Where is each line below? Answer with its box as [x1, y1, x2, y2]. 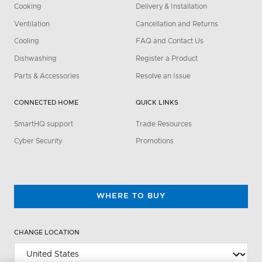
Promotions [136, 137, 174, 145]
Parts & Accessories [14, 72, 80, 80]
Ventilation [14, 20, 50, 27]
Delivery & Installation [136, 3, 207, 11]
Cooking [14, 3, 42, 11]
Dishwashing [14, 55, 57, 63]
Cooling [14, 37, 39, 45]
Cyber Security [14, 137, 62, 145]
